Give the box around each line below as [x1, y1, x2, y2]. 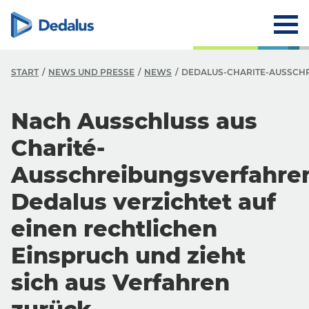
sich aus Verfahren [11, 269, 230, 296]
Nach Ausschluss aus [11, 108, 257, 134]
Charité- [11, 134, 105, 161]
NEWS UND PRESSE [48, 67, 134, 77]
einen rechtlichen [11, 215, 217, 242]
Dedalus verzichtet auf [11, 188, 276, 215]
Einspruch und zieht [11, 242, 246, 269]
